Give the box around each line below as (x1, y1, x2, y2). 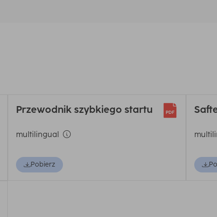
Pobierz (30, 160, 55, 169)
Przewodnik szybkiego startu (15, 104, 153, 115)
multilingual (15, 130, 59, 139)
